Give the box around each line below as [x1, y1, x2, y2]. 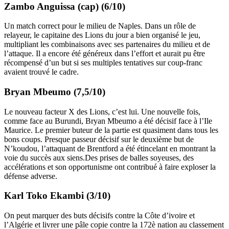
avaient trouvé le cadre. [4, 67, 79, 77]
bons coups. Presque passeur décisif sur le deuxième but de [4, 134, 194, 144]
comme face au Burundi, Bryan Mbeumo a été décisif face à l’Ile [4, 116, 212, 125]
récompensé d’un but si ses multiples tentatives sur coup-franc [4, 58, 202, 67]
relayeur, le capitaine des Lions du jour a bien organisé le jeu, [4, 31, 200, 40]
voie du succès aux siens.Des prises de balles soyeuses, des [4, 153, 194, 162]
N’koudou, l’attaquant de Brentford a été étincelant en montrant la [4, 144, 216, 153]
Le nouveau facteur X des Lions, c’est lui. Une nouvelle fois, [4, 107, 200, 116]
